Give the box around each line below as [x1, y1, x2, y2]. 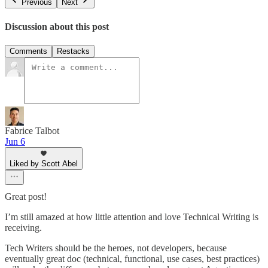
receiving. [5, 223, 42, 233]
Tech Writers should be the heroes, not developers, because [5, 243, 227, 253]
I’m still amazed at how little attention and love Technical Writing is [5, 212, 258, 222]
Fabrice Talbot [5, 126, 59, 136]
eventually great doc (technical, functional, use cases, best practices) [5, 254, 260, 264]
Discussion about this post [5, 21, 109, 32]
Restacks [57, 47, 90, 56]
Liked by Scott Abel [10, 159, 78, 168]
